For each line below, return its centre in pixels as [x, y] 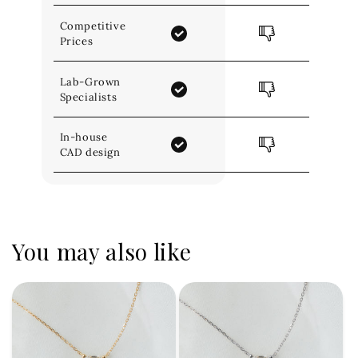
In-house [84, 137]
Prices [76, 41]
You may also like [102, 252]
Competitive [93, 26]
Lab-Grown [90, 82]
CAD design [90, 153]
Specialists [88, 97]
